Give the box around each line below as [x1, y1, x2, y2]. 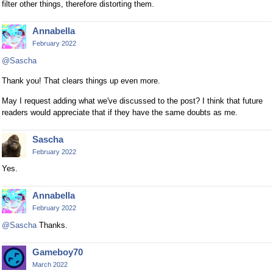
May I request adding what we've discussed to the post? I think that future [2, 96, 263, 105]
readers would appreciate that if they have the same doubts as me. [2, 107, 238, 117]
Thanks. [37, 221, 68, 230]
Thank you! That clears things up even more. [2, 76, 160, 85]
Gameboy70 [32, 247, 83, 258]
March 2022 [32, 261, 68, 269]
